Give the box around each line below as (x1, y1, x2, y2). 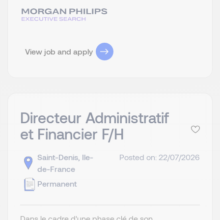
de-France (37, 164, 75, 173)
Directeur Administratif (20, 108, 169, 126)
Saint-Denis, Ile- (37, 152, 93, 162)
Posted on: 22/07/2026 (119, 152, 200, 162)
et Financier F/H (20, 124, 124, 142)
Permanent (37, 178, 77, 188)
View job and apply (25, 47, 93, 56)
